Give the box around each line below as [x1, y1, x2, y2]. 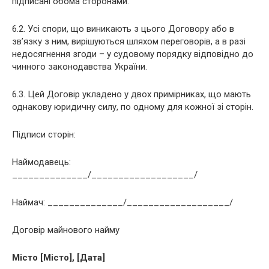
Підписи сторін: [12, 128, 76, 140]
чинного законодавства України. [12, 61, 147, 72]
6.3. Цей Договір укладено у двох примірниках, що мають [12, 88, 251, 100]
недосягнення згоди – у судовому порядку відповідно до [12, 48, 253, 59]
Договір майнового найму [12, 224, 119, 235]
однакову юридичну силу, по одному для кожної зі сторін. [12, 101, 253, 112]
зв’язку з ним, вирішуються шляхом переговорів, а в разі [12, 35, 246, 47]
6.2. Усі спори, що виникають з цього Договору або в [12, 23, 234, 34]
